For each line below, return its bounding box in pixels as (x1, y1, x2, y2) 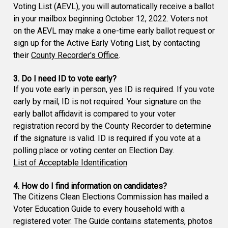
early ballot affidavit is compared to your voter (13, 109, 176, 119)
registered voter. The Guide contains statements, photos (13, 216, 213, 226)
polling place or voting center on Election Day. (13, 146, 174, 156)
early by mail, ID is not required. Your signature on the (13, 97, 201, 107)
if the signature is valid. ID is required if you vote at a (13, 133, 201, 144)
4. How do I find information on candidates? (13, 181, 167, 191)
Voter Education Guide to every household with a (13, 204, 185, 214)
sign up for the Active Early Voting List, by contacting (13, 38, 200, 48)
